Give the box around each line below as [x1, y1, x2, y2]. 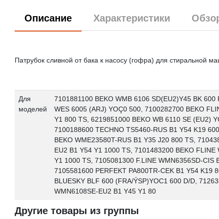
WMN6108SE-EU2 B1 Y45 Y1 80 [54, 187, 156, 195]
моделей [18, 105, 47, 113]
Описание [24, 13, 72, 23]
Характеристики [93, 13, 170, 23]
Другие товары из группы [15, 205, 139, 216]
